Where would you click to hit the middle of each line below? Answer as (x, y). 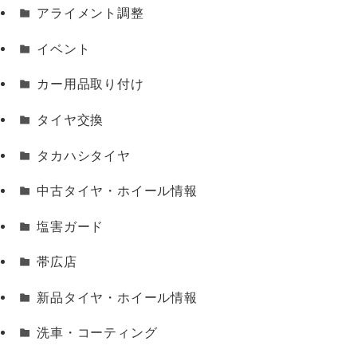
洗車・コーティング (97, 333)
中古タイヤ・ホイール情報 (117, 191)
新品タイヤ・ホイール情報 (117, 297)
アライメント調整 (90, 13)
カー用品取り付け (90, 84)
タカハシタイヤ (84, 155)
